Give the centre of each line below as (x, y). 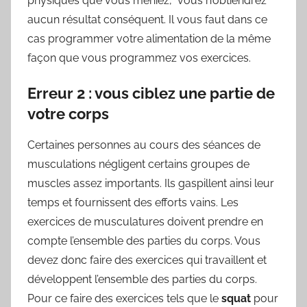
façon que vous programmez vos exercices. (140, 58)
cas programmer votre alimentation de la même (149, 39)
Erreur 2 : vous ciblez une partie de (151, 93)
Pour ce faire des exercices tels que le (124, 298)
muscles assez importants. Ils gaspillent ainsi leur (151, 183)
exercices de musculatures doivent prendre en (145, 221)
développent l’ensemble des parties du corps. (142, 279)
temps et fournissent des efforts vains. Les (133, 202)
